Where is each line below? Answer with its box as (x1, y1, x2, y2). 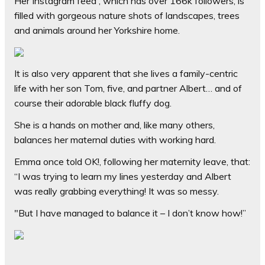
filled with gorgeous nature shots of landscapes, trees (14, 9, 240, 22)
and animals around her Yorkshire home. (14, 24, 180, 37)
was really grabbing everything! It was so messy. (14, 185, 219, 198)
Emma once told (14, 156, 85, 168)
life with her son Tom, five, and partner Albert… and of (14, 82, 242, 95)
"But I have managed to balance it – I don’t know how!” (14, 207, 246, 219)
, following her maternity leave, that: (99, 156, 250, 168)
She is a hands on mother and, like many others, (14, 119, 215, 131)
